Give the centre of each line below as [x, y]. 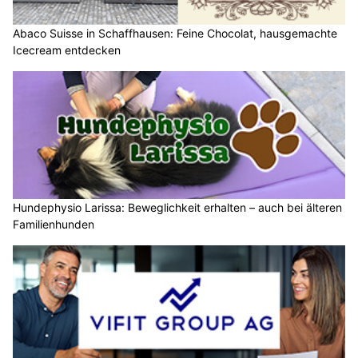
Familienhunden [54, 224]
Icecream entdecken [67, 50]
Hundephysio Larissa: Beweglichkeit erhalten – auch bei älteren [177, 207]
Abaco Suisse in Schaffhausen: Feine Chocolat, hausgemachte [175, 34]
